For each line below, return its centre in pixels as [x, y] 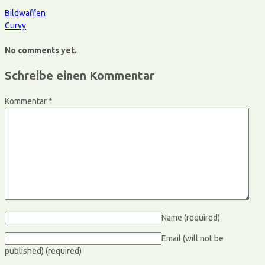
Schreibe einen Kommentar [80, 76]
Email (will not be [193, 239]
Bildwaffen [25, 13]
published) [25, 251]
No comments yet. [41, 50]
